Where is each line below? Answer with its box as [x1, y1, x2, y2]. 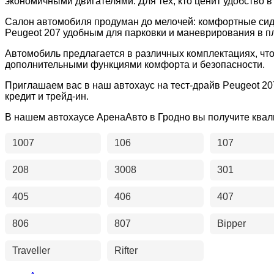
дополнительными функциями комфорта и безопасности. [5, 59, 265, 70]
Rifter [114, 245, 138, 256]
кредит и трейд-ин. [5, 91, 89, 102]
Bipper [217, 218, 246, 229]
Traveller [12, 245, 50, 256]
